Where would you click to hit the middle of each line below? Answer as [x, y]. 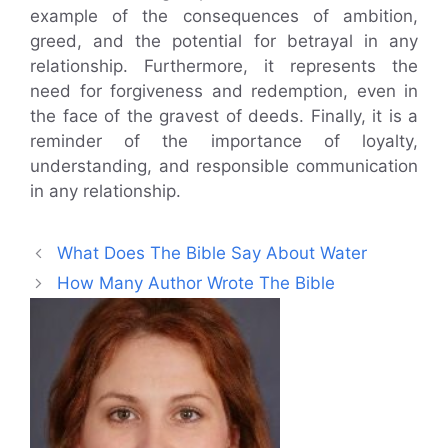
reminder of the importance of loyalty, [224, 141]
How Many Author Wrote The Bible [196, 283]
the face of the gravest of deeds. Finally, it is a [224, 116]
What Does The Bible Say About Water [212, 253]
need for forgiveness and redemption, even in [224, 91]
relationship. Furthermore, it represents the [224, 66]
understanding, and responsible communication [224, 166]
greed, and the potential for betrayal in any [224, 41]
